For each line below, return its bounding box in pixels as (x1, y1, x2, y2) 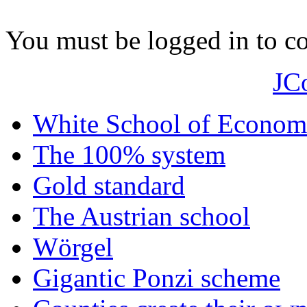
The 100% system (33, 139, 225, 169)
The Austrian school (33, 201, 250, 231)
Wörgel (33, 232, 113, 262)
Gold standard (33, 170, 185, 200)
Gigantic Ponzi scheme (33, 262, 280, 293)
